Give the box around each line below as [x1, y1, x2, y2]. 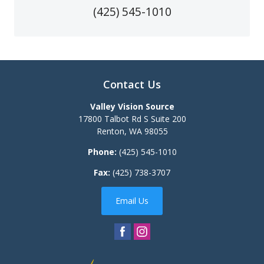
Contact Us [103, 77, 161, 92]
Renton [96, 126, 124, 137]
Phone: [87, 146, 117, 158]
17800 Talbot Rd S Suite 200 [78, 113, 186, 125]
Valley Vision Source [90, 101, 174, 113]
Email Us [115, 195, 148, 207]
